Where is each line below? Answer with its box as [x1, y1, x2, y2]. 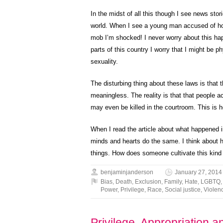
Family [164, 178, 182, 185]
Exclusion [135, 178, 161, 185]
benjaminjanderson [101, 169, 153, 176]
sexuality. [91, 58, 118, 65]
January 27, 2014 [175, 169, 222, 176]
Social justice [165, 186, 201, 193]
